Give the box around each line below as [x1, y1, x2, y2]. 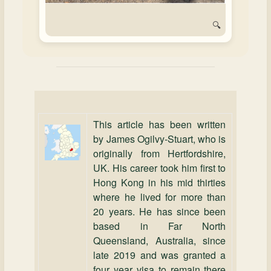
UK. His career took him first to [93, 161, 226, 175]
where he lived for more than [93, 190, 226, 204]
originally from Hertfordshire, [93, 146, 226, 161]
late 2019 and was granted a [93, 248, 226, 263]
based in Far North [93, 219, 226, 233]
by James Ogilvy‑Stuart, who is [93, 132, 226, 146]
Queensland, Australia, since [93, 233, 226, 248]
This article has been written [93, 117, 226, 132]
